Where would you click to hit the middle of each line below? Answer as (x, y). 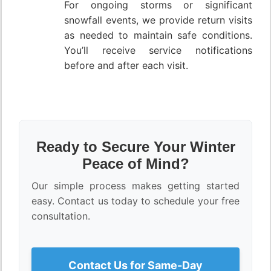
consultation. (61, 216)
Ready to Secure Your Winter (135, 147)
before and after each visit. (126, 66)
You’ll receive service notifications (158, 51)
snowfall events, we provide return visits (158, 20)
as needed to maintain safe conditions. (158, 35)
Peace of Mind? (135, 164)
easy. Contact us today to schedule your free (135, 201)
